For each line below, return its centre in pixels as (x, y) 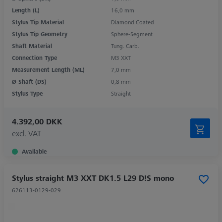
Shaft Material (32, 46)
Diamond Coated (133, 22)
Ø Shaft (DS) (29, 81)
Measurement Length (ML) (48, 69)
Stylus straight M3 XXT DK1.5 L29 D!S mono (93, 178)
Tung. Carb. (125, 46)
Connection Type (34, 57)
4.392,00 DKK (37, 121)
